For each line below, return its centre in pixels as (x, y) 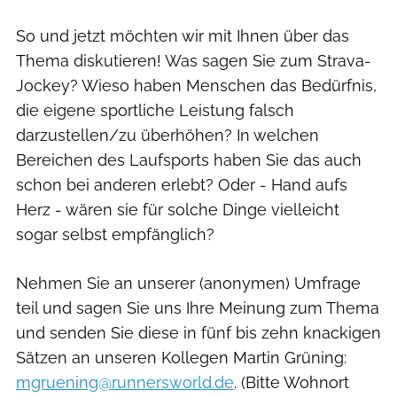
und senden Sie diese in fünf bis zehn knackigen (198, 332)
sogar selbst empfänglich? (115, 234)
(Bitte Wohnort (295, 382)
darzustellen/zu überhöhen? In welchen (167, 135)
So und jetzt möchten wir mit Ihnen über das (183, 35)
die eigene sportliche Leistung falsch (155, 110)
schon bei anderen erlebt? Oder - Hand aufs (182, 184)
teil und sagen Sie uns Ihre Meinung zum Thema (198, 307)
